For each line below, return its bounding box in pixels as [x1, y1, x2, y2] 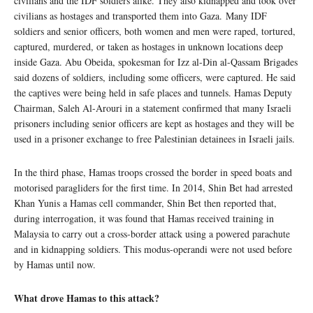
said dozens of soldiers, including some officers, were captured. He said [14, 71, 296, 85]
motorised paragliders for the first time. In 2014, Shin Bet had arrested [14, 181, 293, 195]
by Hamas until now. [14, 258, 99, 272]
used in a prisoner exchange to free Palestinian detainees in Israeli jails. [14, 132, 298, 146]
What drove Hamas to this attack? [14, 291, 163, 306]
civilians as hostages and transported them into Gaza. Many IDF [14, 9, 267, 23]
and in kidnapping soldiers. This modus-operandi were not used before [14, 242, 292, 256]
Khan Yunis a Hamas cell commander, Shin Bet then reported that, [14, 196, 277, 210]
